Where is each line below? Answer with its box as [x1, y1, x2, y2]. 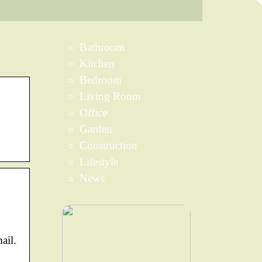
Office [80, 106, 107, 119]
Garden [80, 123, 112, 135]
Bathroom [80, 41, 125, 53]
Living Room [80, 90, 141, 102]
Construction [80, 139, 137, 151]
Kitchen [80, 57, 115, 70]
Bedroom [80, 74, 122, 86]
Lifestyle [80, 156, 118, 168]
